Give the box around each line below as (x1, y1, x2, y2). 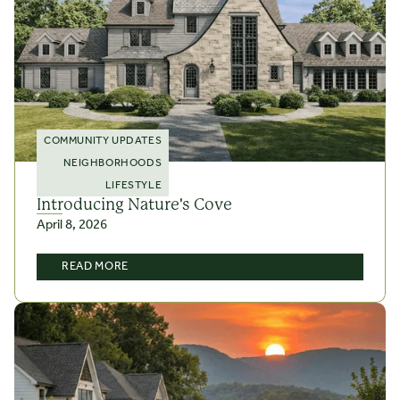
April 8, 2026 (37, 212, 107, 238)
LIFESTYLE (104, 175, 162, 196)
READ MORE (62, 255, 129, 279)
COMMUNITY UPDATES (44, 130, 162, 152)
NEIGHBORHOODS (63, 153, 162, 174)
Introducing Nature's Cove (37, 196, 232, 214)
